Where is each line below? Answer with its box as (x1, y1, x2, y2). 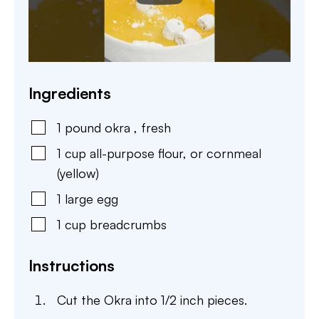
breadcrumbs (90, 216, 167, 232)
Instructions (28, 255, 115, 275)
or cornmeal (190, 145, 261, 161)
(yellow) (57, 164, 99, 181)
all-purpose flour (90, 145, 183, 161)
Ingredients (28, 83, 111, 103)
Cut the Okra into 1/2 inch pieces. (57, 291, 247, 308)
